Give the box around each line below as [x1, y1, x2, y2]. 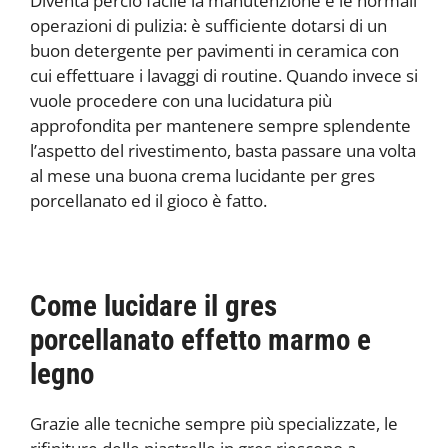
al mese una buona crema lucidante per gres [30, 164, 375, 188]
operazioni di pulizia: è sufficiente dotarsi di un [30, 14, 387, 38]
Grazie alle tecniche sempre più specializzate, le [30, 412, 398, 436]
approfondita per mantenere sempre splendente [30, 114, 411, 138]
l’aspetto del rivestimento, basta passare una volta [30, 139, 416, 163]
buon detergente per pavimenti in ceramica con [30, 39, 399, 63]
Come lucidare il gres [30, 289, 277, 324]
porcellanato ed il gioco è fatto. [30, 189, 267, 213]
